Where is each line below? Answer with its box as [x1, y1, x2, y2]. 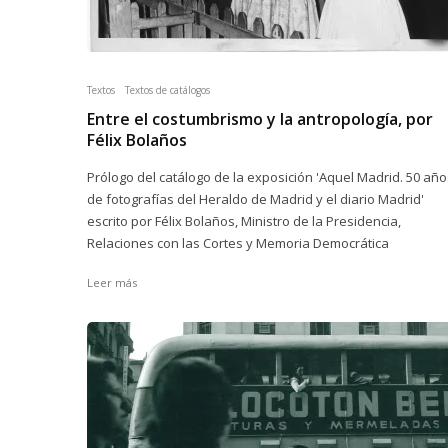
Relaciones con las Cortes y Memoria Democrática [87, 234, 389, 252]
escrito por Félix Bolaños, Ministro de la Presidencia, [87, 212, 401, 230]
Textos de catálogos [125, 83, 210, 97]
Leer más [87, 275, 137, 290]
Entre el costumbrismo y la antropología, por [87, 108, 433, 130]
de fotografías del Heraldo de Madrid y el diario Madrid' [87, 190, 424, 208]
